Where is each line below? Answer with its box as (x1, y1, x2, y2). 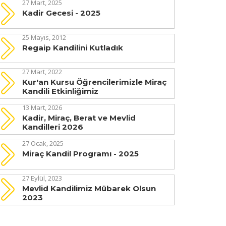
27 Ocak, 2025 (22, 139, 64, 148)
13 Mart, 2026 (22, 103, 62, 112)
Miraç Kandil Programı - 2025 (22, 149, 139, 159)
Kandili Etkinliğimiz (22, 86, 98, 96)
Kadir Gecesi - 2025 (22, 8, 100, 18)
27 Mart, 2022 (22, 67, 62, 77)
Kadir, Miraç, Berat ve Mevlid (22, 113, 136, 123)
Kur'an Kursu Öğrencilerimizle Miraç (22, 77, 166, 87)
